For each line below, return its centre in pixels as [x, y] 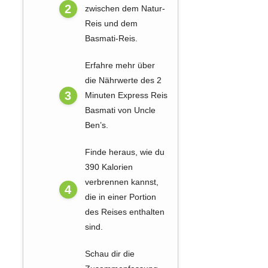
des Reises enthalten [124, 212]
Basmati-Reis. [111, 39]
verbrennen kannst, [121, 182]
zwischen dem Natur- [125, 9]
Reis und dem [111, 24]
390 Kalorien [109, 167]
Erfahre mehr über [120, 66]
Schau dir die [109, 254]
